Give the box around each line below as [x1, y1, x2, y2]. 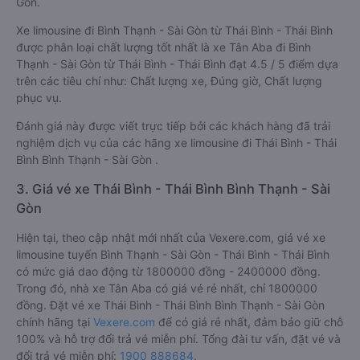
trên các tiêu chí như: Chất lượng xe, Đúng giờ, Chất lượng [16, 74, 322, 88]
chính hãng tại [16, 315, 93, 329]
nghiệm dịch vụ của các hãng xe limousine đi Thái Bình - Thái [16, 136, 337, 149]
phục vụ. [16, 91, 62, 104]
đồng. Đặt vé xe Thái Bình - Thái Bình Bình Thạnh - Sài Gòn [16, 298, 325, 312]
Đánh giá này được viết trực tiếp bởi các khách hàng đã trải [16, 119, 330, 133]
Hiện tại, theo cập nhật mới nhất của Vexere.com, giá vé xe [16, 231, 325, 244]
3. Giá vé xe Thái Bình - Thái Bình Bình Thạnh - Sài [16, 181, 330, 197]
